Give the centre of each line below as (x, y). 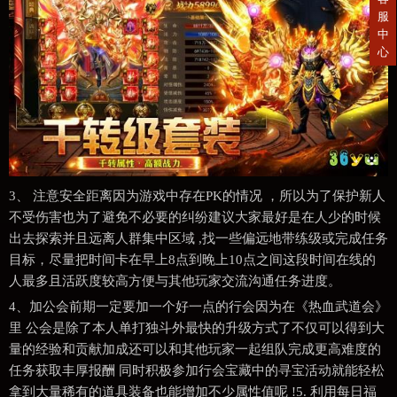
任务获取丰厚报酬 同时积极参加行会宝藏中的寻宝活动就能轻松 (197, 370)
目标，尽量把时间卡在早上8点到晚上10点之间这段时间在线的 (192, 259)
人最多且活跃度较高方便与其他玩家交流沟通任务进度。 (175, 280)
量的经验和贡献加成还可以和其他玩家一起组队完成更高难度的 (195, 349)
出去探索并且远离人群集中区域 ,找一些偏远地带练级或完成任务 (198, 238)
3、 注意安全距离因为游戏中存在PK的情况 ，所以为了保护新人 (197, 195)
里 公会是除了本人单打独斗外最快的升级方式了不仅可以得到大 (197, 327)
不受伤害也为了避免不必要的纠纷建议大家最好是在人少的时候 (195, 217)
